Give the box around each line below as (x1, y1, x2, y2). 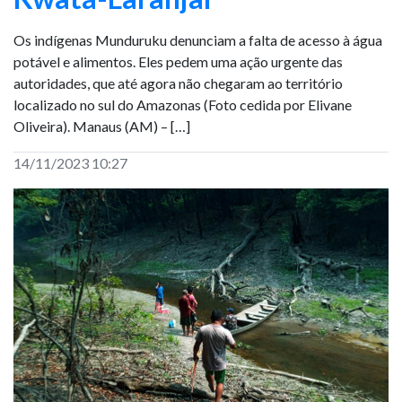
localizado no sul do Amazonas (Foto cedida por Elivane (13, 96, 352, 113)
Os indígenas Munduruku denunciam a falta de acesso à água (13, 31, 382, 48)
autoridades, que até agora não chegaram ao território (13, 74, 343, 92)
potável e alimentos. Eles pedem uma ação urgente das (13, 53, 343, 70)
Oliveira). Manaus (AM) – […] (13, 118, 190, 135)
